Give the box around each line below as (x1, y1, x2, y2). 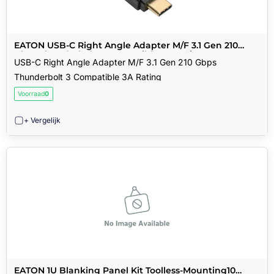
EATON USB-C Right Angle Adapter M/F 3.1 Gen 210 (14, 39, 238, 51)
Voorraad (18, 89, 45, 98)
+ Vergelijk (24, 115, 61, 125)
